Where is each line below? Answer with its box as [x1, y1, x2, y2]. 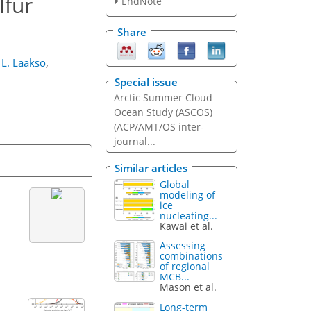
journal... [113, 135, 155, 149]
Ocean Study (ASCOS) [113, 106, 212, 119]
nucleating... [160, 208, 218, 222]
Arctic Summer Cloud [113, 91, 212, 105]
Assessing [160, 239, 206, 253]
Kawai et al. [160, 219, 214, 233]
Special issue [115, 75, 178, 90]
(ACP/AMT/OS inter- [113, 120, 204, 134]
